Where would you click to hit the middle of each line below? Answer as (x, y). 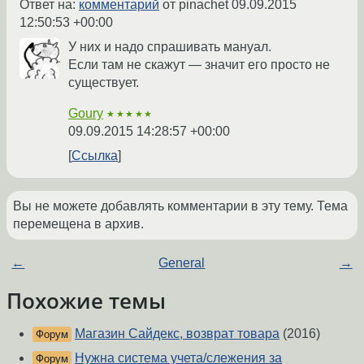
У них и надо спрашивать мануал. (170, 47)
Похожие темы (86, 301)
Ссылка (95, 156)
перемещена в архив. (78, 224)
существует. (104, 83)
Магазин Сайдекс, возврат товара (177, 334)
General (182, 263)
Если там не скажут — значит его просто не (199, 65)
